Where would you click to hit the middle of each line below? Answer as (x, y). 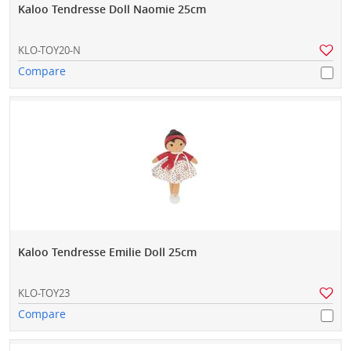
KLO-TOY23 (44, 293)
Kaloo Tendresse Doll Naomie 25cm (112, 9)
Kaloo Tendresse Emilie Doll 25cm (107, 252)
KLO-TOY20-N (49, 51)
